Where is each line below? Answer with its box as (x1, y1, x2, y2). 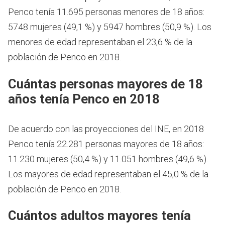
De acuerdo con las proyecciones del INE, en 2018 (8, 123, 204, 134)
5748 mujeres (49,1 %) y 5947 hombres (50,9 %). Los (8, 22, 211, 33)
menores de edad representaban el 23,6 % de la (8, 37, 192, 48)
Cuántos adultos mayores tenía (8, 208, 191, 223)
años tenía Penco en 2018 (8, 91, 160, 106)
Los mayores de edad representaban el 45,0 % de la (8, 168, 208, 179)
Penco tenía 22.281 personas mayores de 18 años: (8, 138, 204, 149)
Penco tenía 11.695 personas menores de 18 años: (8, 7, 204, 18)
